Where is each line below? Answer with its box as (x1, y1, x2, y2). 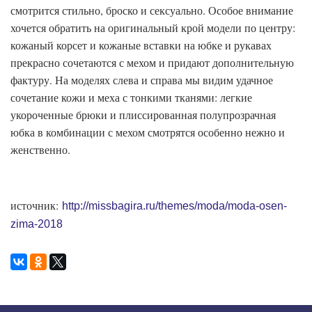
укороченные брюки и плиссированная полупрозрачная (10, 107, 276, 123)
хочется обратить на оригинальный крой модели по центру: (10, 20, 295, 36)
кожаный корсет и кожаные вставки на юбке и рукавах (10, 38, 272, 53)
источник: (10, 198, 62, 213)
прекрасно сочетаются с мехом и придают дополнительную (10, 55, 294, 70)
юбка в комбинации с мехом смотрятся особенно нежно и (10, 125, 285, 140)
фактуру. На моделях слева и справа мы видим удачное (10, 72, 273, 88)
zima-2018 (10, 218, 63, 231)
